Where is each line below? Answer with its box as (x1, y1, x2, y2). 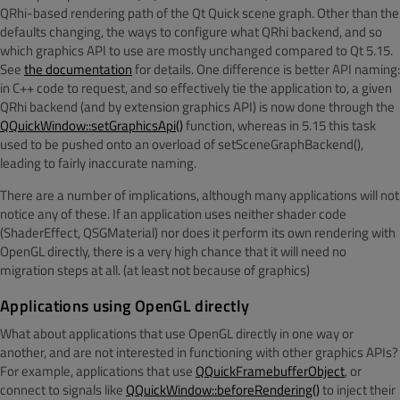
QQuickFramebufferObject (196, 361, 345, 381)
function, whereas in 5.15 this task (183, 115, 376, 136)
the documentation (24, 59, 132, 79)
